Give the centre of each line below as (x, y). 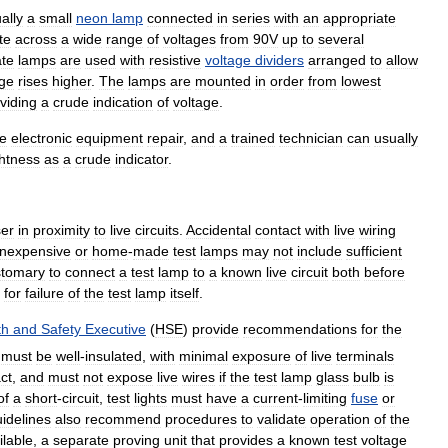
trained (253, 138)
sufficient (374, 251)
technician (311, 138)
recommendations (300, 329)
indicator (141, 159)
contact (278, 230)
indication (123, 102)
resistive (175, 60)
